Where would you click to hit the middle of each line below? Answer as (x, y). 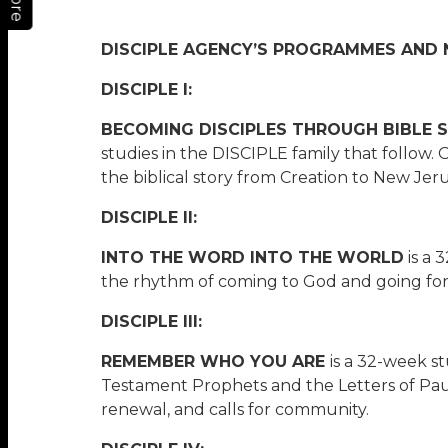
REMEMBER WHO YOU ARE (215, 361)
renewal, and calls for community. (234, 409)
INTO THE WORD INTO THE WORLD (252, 257)
